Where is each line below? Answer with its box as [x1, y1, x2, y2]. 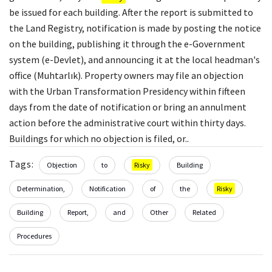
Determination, [17, 183, 65, 193]
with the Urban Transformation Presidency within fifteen [9, 84, 245, 97]
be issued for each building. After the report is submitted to [9, 5, 253, 18]
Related [192, 207, 216, 217]
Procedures [17, 231, 52, 240]
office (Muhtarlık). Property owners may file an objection [9, 69, 243, 81]
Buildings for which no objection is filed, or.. [9, 132, 189, 144]
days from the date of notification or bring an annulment [9, 100, 246, 113]
